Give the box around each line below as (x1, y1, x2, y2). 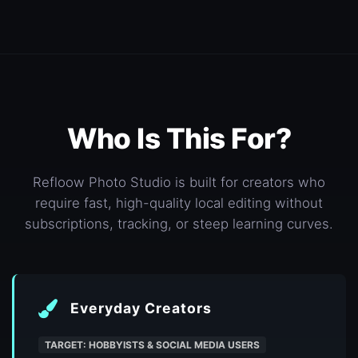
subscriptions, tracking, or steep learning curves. (25, 216, 333, 233)
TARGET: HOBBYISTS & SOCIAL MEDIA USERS (45, 339, 260, 352)
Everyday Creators (70, 300, 212, 317)
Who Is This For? (67, 121, 291, 157)
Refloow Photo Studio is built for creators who (33, 174, 325, 191)
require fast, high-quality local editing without (35, 195, 323, 212)
